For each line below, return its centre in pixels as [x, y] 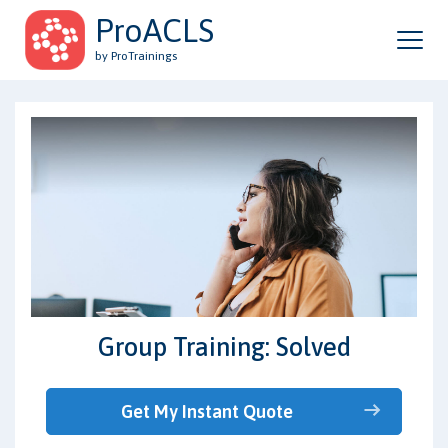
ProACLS [154, 30]
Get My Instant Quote [206, 411]
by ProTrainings [136, 56]
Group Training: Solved [224, 346]
